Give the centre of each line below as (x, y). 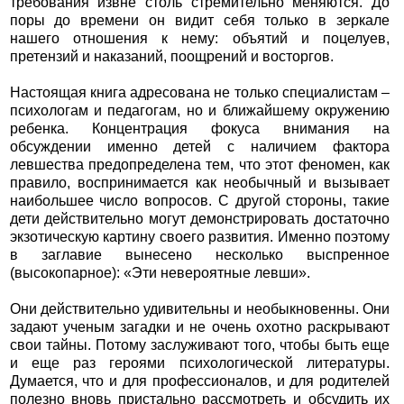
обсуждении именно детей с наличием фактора (200, 147)
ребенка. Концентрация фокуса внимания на (200, 129)
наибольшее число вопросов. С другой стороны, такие (200, 201)
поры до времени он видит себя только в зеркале (200, 21)
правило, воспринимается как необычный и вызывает (200, 183)
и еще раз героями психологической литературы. (200, 363)
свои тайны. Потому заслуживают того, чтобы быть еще (200, 345)
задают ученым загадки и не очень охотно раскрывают (200, 327)
